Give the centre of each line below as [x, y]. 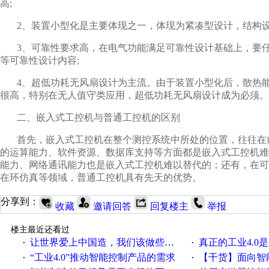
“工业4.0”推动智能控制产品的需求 [102, 257]
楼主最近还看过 [40, 230]
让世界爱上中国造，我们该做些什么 [97, 242]
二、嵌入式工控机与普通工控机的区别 [98, 117]
